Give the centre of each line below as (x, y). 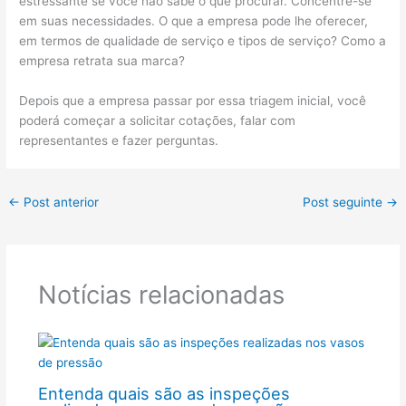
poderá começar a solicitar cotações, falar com (158, 120)
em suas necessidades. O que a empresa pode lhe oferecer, (194, 21)
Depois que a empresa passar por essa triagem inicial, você (193, 100)
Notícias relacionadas (161, 295)
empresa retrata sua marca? (102, 61)
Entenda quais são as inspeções (164, 394)
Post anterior (60, 202)
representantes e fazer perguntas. (119, 140)
